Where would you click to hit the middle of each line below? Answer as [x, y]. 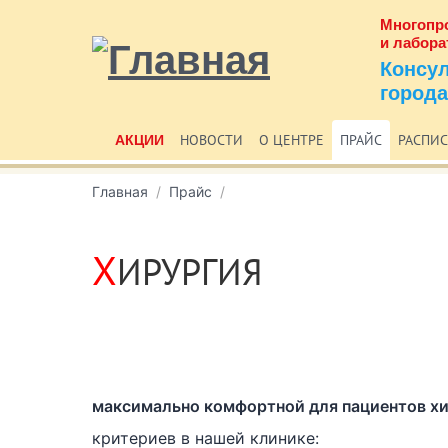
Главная [120, 191]
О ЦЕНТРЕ [291, 140]
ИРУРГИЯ [189, 271]
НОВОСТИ [211, 140]
